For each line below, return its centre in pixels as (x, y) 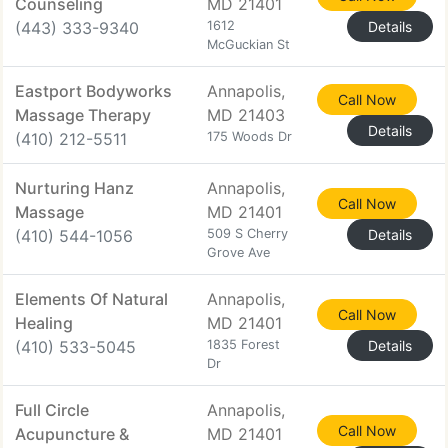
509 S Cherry (247, 233)
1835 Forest (243, 344)
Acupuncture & (72, 434)
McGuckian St (248, 44)
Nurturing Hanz (74, 188)
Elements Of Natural (91, 299)
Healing (44, 323)
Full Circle (52, 410)
